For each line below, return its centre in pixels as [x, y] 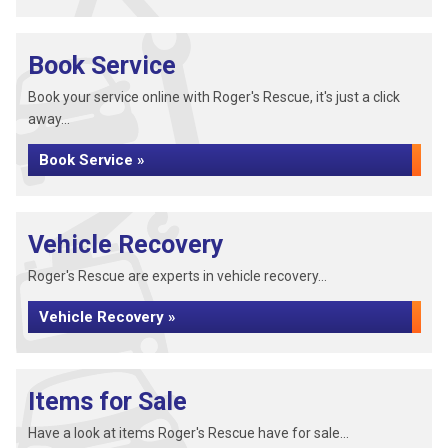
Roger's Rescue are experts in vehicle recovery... [177, 276]
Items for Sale [107, 401]
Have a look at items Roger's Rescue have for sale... [188, 433]
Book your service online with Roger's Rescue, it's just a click [214, 97]
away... [49, 119]
